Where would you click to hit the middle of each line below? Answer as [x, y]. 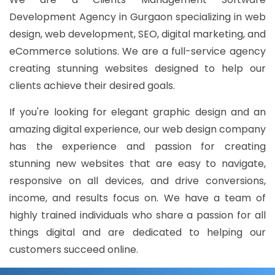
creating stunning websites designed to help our [137, 69]
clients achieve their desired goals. [92, 86]
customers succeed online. [74, 250]
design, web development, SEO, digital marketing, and [137, 34]
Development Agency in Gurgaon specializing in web [137, 17]
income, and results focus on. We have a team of [137, 198]
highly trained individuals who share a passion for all [137, 215]
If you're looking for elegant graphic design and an [137, 112]
